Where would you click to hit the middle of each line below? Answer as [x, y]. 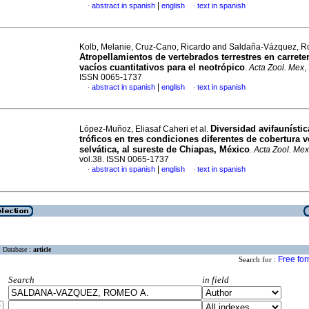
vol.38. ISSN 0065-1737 [124, 159]
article [42, 250]
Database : [18, 250]
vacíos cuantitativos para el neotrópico [162, 67]
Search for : [258, 260]
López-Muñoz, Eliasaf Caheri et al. [145, 129]
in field [216, 280]
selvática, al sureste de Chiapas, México [165, 149]
